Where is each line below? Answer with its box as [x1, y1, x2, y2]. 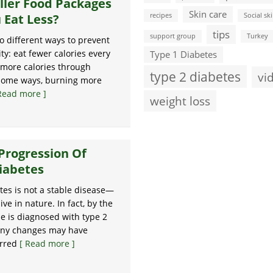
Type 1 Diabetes [150, 48, 217, 60]
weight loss [150, 93, 210, 109]
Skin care [189, 8, 227, 20]
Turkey [247, 32, 268, 40]
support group [150, 32, 196, 40]
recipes [150, 11, 172, 19]
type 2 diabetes [150, 68, 241, 85]
